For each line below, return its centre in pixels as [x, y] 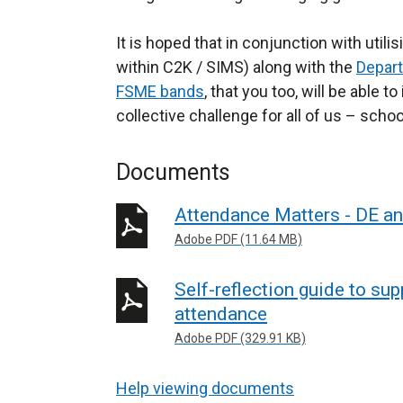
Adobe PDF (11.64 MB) [238, 239]
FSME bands [160, 91]
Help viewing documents [205, 388]
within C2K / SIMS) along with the [236, 67]
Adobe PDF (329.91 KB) [240, 338]
